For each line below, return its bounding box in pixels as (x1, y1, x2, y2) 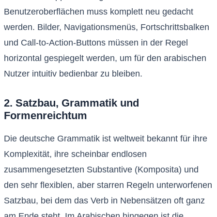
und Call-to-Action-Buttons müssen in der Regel (4, 38, 188, 48)
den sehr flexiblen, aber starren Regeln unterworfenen (4, 180, 212, 190)
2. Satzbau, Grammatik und (4, 97, 139, 109)
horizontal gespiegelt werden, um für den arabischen (4, 53, 206, 63)
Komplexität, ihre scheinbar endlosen (4, 149, 147, 159)
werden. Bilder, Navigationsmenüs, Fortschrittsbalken (4, 22, 209, 32)
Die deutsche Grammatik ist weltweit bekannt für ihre (4, 133, 207, 143)
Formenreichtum (4, 109, 87, 122)
